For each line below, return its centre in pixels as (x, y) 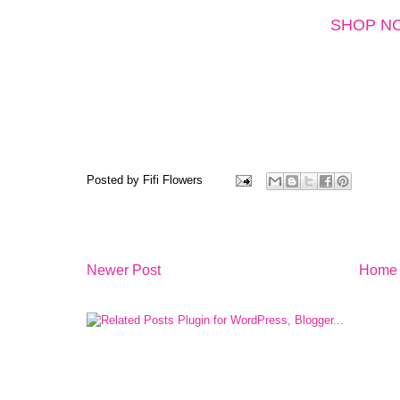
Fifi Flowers (173, 179)
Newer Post (124, 270)
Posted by (115, 179)
